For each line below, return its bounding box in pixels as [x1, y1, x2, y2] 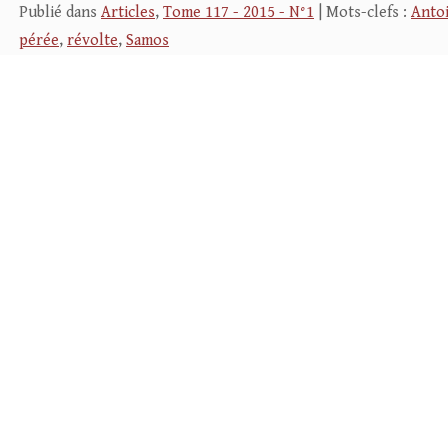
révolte [67, 31, 118, 50]
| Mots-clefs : [314, 3, 411, 22]
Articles [101, 3, 155, 22]
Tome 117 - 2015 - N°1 [163, 3, 314, 22]
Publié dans [19, 3, 101, 22]
